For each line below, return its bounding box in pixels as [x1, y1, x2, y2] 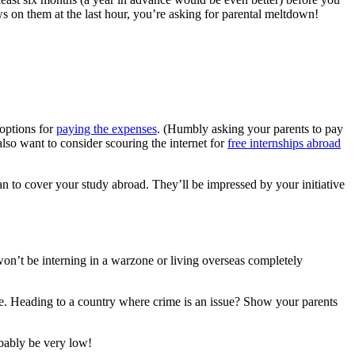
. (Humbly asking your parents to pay [157, 122, 343, 136]
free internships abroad [227, 136, 341, 151]
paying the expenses [56, 122, 157, 136]
